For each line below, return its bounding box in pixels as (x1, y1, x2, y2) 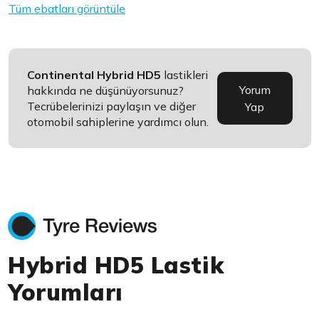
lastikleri (161, 68, 209, 83)
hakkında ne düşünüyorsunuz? (27, 83, 184, 98)
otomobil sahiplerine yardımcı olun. (27, 115, 209, 130)
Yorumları (8, 278, 123, 307)
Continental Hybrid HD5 (27, 68, 162, 83)
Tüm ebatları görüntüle (9, 1, 126, 16)
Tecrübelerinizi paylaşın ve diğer (27, 99, 197, 114)
